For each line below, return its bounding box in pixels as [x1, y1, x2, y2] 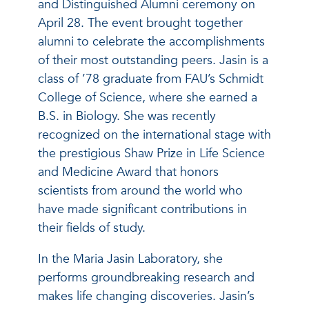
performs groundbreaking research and [38, 268, 255, 286]
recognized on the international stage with [38, 126, 271, 143]
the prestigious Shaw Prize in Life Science [38, 144, 265, 162]
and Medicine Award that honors [38, 163, 219, 181]
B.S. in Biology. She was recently [38, 107, 216, 125]
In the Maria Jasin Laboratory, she [38, 250, 223, 268]
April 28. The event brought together [38, 14, 243, 32]
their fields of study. [38, 219, 146, 237]
